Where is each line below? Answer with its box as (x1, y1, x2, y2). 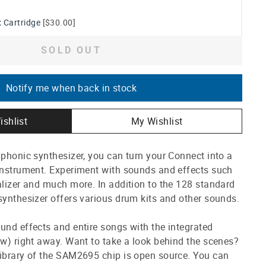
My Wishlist (131, 114, 183, 128)
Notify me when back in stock (5, 81, 137, 94)
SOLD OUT (41, 44, 102, 56)
